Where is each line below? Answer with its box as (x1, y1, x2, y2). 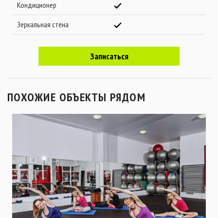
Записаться (90, 51, 128, 62)
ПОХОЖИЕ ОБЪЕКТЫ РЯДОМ (7, 90, 146, 105)
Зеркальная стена (17, 19, 69, 29)
